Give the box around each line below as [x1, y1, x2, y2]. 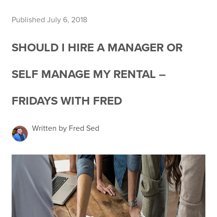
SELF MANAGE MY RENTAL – [12, 67, 166, 81]
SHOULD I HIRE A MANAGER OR [12, 41, 183, 55]
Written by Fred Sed [32, 124, 99, 133]
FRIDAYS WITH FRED [12, 94, 122, 108]
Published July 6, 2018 [12, 15, 87, 25]
